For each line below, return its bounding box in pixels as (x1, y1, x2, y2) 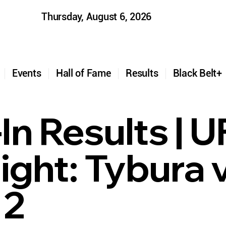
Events (5, 67, 48, 79)
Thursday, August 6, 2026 (41, 11, 152, 23)
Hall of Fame (48, 67, 118, 79)
